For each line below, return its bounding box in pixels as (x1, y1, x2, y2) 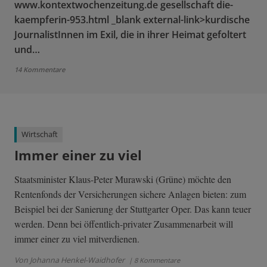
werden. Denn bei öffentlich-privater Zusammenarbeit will (14, 217, 233, 230)
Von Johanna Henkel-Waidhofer (14, 254, 125, 265)
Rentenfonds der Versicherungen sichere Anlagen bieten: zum (14, 187, 246, 200)
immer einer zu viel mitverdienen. (14, 232, 139, 245)
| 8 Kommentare (127, 255, 180, 265)
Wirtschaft (21, 129, 58, 139)
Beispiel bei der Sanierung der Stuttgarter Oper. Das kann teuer (14, 202, 251, 215)
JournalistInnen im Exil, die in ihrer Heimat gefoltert (14, 28, 246, 41)
